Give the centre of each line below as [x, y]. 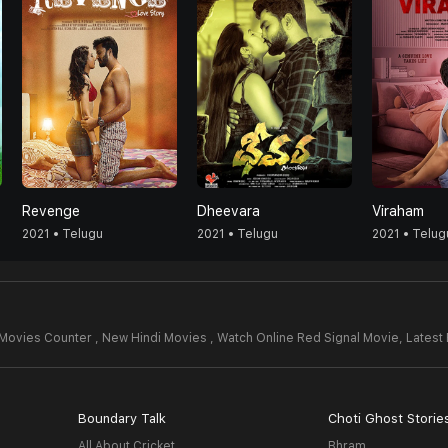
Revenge [51, 211]
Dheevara [228, 211]
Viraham [398, 211]
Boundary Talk [121, 418]
